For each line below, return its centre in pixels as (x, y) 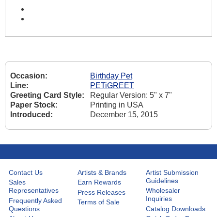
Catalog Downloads (176, 209)
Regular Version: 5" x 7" (131, 95)
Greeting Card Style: (47, 95)
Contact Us (26, 172)
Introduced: (31, 115)
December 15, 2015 (124, 115)
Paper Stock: (34, 105)
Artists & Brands (102, 172)
